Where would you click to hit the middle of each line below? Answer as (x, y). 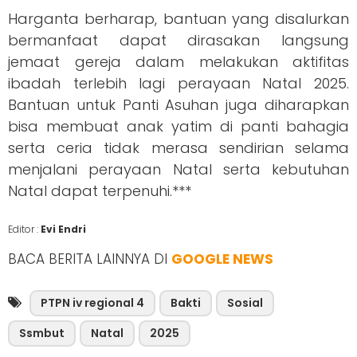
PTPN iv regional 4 (92, 303)
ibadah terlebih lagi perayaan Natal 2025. (178, 84)
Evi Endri (63, 229)
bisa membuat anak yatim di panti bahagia (178, 127)
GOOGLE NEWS (222, 259)
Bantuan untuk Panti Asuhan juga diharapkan (178, 105)
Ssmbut (42, 333)
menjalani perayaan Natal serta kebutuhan (178, 170)
